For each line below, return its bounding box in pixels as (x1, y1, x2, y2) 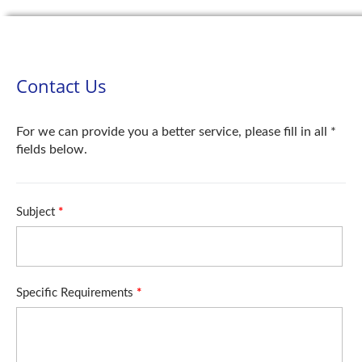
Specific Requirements (16, 287, 137, 299)
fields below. (16, 143, 87, 156)
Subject (16, 206, 58, 218)
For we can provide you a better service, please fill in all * (16, 125, 336, 138)
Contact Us (16, 74, 107, 98)
